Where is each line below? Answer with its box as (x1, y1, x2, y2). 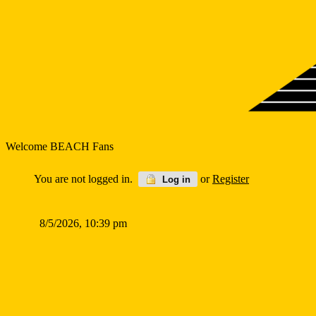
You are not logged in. (34, 173, 138, 185)
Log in (159, 174, 190, 185)
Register (212, 173, 249, 185)
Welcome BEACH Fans (6, 140, 114, 152)
